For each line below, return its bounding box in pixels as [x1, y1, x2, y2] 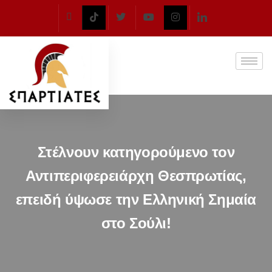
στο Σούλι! [101, 215, 171, 231]
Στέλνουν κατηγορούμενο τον [37, 144, 235, 160]
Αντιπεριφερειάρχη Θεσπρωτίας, [25, 168, 246, 184]
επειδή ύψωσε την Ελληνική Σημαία [15, 191, 257, 208]
